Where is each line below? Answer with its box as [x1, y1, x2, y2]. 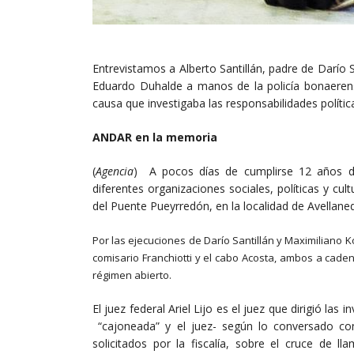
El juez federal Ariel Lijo [92, 300, 213, 316]
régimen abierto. [92, 267, 171, 282]
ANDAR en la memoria [92, 129, 217, 145]
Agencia [96, 163, 134, 179]
